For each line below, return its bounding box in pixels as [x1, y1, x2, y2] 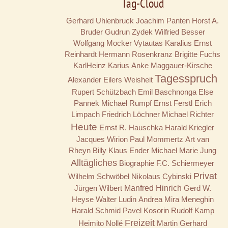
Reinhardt [65, 50, 97, 59]
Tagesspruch [155, 72, 217, 85]
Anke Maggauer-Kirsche [131, 61, 212, 70]
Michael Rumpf [101, 99, 152, 108]
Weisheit [124, 75, 153, 84]
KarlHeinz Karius [73, 61, 129, 70]
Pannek [73, 99, 99, 108]
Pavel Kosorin [122, 206, 169, 215]
